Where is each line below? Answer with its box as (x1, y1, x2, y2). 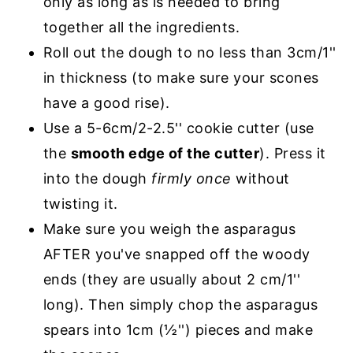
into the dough (43, 170, 152, 188)
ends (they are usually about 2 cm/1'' (43, 271, 301, 288)
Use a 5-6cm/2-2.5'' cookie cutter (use (43, 120, 314, 137)
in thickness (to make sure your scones (43, 69, 319, 87)
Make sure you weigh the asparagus (43, 221, 296, 238)
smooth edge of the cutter (70, 145, 260, 162)
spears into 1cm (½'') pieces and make (43, 321, 314, 339)
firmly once (151, 170, 232, 188)
